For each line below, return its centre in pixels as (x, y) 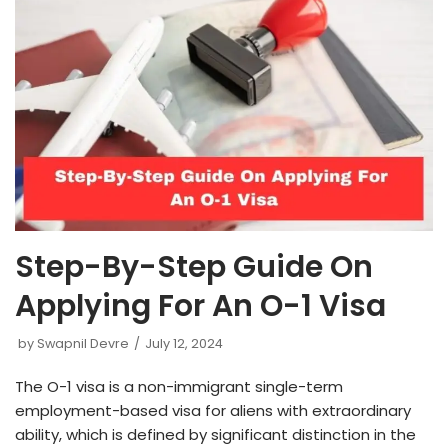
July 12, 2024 (184, 344)
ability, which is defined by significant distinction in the (215, 435)
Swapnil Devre (83, 344)
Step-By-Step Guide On (194, 267)
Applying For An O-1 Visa (200, 306)
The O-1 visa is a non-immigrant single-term (179, 387)
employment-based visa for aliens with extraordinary (213, 411)
